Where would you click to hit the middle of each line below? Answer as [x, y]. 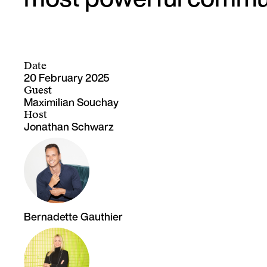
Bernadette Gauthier [73, 216]
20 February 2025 [67, 77]
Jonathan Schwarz [69, 126]
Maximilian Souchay [71, 102]
